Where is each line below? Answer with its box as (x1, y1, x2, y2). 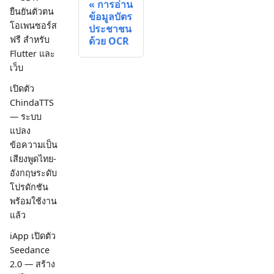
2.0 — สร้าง (10, 258, 55, 270)
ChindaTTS (10, 96, 54, 108)
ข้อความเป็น (10, 138, 57, 150)
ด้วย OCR (89, 34, 129, 48)
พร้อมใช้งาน (10, 194, 57, 207)
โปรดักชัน (10, 180, 48, 193)
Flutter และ (10, 47, 55, 59)
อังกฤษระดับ (10, 166, 57, 179)
